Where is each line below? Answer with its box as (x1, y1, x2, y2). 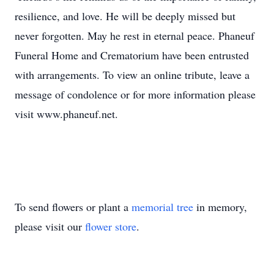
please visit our (15, 219, 85, 234)
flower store (85, 219, 136, 234)
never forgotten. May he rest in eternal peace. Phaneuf (15, 28, 254, 43)
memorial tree (131, 199, 193, 214)
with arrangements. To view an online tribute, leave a (15, 67, 250, 82)
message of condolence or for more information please (15, 87, 256, 102)
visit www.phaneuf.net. (15, 106, 122, 121)
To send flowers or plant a (15, 199, 131, 214)
